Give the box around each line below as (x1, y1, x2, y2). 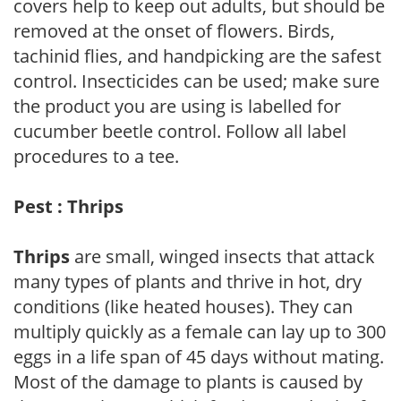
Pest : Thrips (13, 193, 124, 218)
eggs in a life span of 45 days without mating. (13, 344, 384, 369)
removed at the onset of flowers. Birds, (13, 18, 335, 43)
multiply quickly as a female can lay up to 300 (13, 319, 386, 344)
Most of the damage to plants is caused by (13, 369, 363, 394)
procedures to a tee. (13, 143, 179, 168)
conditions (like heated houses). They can (13, 294, 353, 319)
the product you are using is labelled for (13, 93, 341, 118)
